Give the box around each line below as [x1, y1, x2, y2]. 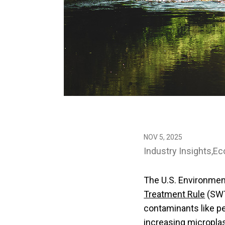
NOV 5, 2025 [144, 133, 183, 141]
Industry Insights [144, 146, 212, 156]
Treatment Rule [144, 189, 205, 199]
